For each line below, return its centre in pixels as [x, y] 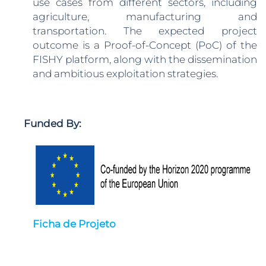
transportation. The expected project [145, 31]
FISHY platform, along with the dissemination [145, 59]
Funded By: [53, 123]
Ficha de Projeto [74, 224]
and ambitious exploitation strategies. [125, 74]
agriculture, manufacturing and [145, 17]
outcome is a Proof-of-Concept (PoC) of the [145, 45]
